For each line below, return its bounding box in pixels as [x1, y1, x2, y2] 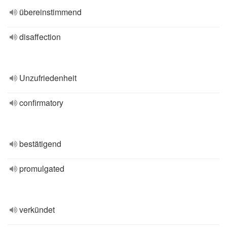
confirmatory [19, 97, 63, 108]
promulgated [19, 163, 64, 174]
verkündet [19, 204, 55, 215]
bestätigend [19, 138, 61, 149]
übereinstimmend [19, 6, 82, 18]
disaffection [19, 31, 61, 43]
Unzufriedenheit [19, 72, 77, 84]
